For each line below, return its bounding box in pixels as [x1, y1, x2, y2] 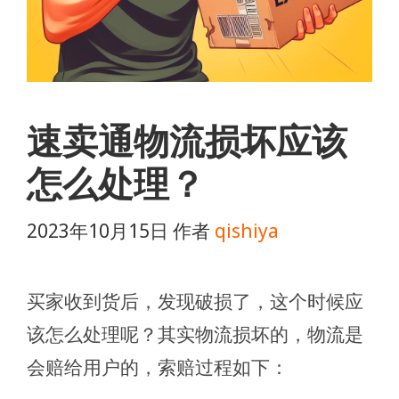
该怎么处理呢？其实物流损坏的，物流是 [27, 321, 363, 346]
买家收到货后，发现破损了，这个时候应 [27, 288, 363, 313]
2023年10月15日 [27, 217, 168, 243]
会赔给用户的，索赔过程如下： [27, 354, 289, 379]
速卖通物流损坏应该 [27, 116, 347, 165]
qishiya [215, 217, 279, 243]
